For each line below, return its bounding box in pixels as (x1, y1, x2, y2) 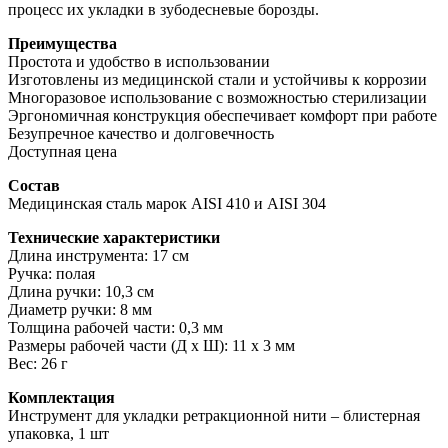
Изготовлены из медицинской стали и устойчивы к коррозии (8, 71, 427, 89)
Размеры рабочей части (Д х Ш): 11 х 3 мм (8, 337, 295, 355)
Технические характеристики (8, 229, 220, 247)
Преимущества (8, 35, 117, 53)
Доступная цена (8, 143, 117, 161)
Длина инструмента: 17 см (8, 247, 189, 265)
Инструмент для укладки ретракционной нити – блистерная (8, 407, 420, 425)
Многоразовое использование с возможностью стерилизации (8, 89, 427, 107)
